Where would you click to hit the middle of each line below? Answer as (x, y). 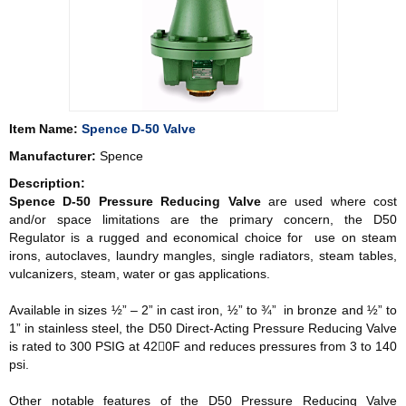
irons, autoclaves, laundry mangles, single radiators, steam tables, (203, 256)
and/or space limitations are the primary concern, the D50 (203, 219)
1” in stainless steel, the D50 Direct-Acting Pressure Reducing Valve (203, 328)
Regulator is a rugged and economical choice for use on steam (203, 237)
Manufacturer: (53, 156)
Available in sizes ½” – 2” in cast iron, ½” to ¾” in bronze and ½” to (203, 310)
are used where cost (329, 201)
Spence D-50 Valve (139, 129)
